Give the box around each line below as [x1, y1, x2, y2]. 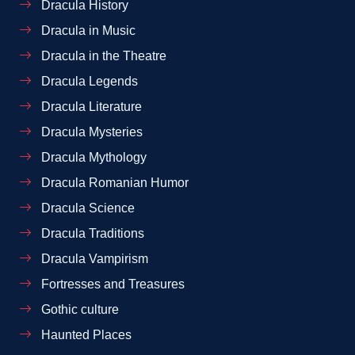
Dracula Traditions [38, 227, 144, 240]
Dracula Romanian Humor [38, 176, 189, 189]
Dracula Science [38, 201, 135, 215]
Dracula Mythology [38, 151, 147, 164]
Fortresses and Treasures [38, 277, 185, 291]
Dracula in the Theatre [38, 49, 166, 63]
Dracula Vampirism [38, 252, 148, 265]
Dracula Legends [38, 74, 138, 88]
